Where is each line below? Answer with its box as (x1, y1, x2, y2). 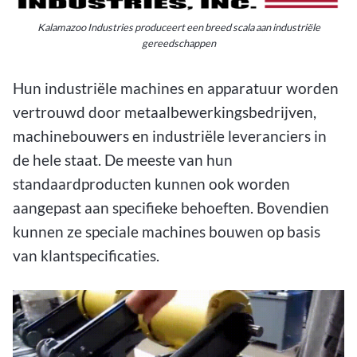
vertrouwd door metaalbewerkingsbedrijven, (13, 102, 316, 121)
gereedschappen (141, 36, 216, 49)
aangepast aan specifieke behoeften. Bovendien (13, 198, 329, 217)
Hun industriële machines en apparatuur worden (13, 78, 339, 97)
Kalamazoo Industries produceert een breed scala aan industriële (37, 20, 320, 33)
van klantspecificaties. (13, 245, 159, 265)
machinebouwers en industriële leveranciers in (13, 126, 327, 145)
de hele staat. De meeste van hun (13, 150, 233, 169)
